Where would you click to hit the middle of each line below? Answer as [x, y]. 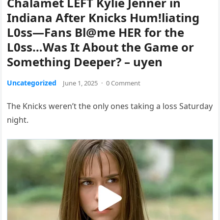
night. [18, 120]
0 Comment [124, 83]
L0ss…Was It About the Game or [101, 47]
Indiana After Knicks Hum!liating [103, 18]
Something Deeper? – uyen [85, 62]
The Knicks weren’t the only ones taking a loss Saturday [110, 106]
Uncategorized [32, 83]
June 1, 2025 [81, 83]
